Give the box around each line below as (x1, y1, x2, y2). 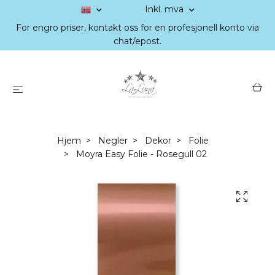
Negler (98, 135, 128, 146)
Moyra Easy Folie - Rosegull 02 (73, 149, 207, 160)
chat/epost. (114, 36, 161, 47)
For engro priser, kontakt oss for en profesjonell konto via (16, 22, 259, 33)
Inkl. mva (144, 4, 186, 15)
